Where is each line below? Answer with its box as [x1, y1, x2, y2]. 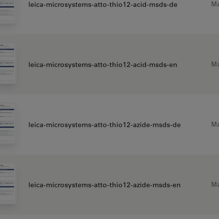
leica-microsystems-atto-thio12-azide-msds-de [28, 120, 181, 129]
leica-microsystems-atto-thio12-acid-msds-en [28, 60, 177, 69]
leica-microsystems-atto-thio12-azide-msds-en [28, 180, 181, 189]
